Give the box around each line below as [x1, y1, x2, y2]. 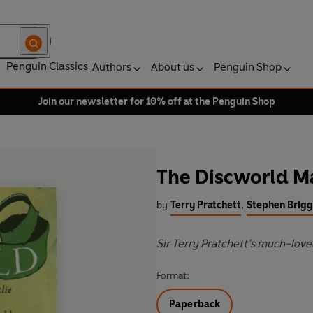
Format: [156, 270, 189, 282]
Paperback [169, 298, 221, 311]
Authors [92, 60, 131, 73]
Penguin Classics [6, 59, 88, 73]
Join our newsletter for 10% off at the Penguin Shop [38, 96, 275, 108]
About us [151, 60, 194, 73]
